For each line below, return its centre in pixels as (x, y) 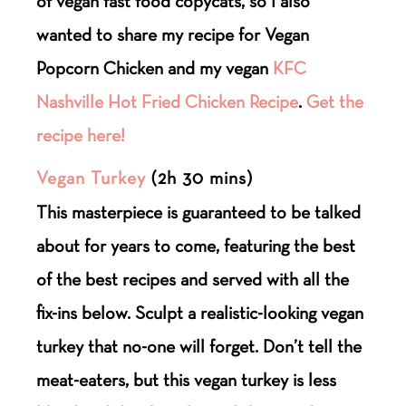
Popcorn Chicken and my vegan (155, 68)
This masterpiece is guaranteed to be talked (199, 212)
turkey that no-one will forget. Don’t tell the (199, 346)
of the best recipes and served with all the (193, 279)
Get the (335, 101)
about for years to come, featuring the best (196, 245)
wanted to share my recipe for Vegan (173, 34)
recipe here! (81, 135)
